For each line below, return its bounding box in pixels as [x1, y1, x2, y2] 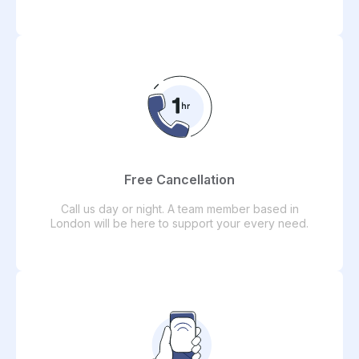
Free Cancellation [124, 171, 235, 188]
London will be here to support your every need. [50, 216, 309, 230]
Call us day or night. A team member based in [60, 201, 299, 216]
